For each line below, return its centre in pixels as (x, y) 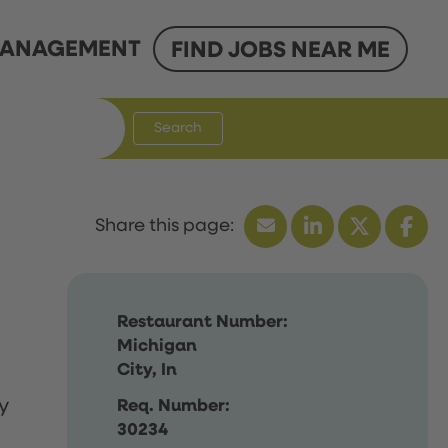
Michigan (157, 345)
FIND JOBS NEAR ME (280, 51)
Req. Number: (174, 405)
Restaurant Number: (203, 321)
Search (178, 128)
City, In (147, 369)
